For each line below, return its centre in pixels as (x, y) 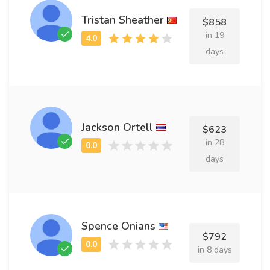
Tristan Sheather (123, 20)
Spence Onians (118, 226)
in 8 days (215, 250)
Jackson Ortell (117, 127)
